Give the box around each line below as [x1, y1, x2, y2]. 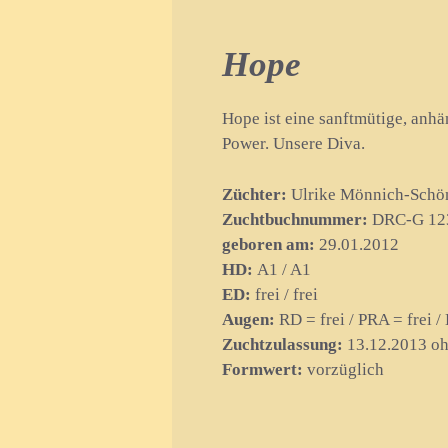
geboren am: [222, 234, 316, 254]
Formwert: [222, 359, 304, 379]
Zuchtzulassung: [222, 334, 344, 354]
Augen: [222, 309, 276, 329]
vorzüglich [303, 359, 385, 379]
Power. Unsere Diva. [222, 134, 366, 154]
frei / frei [251, 284, 319, 304]
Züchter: [222, 184, 288, 204]
